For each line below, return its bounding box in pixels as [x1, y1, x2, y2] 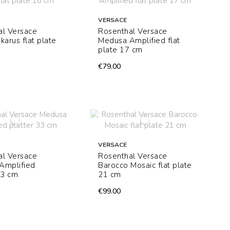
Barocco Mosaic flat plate [98, 160, 192, 171]
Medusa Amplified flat [98, 35, 180, 46]
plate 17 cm [98, 45, 143, 55]
